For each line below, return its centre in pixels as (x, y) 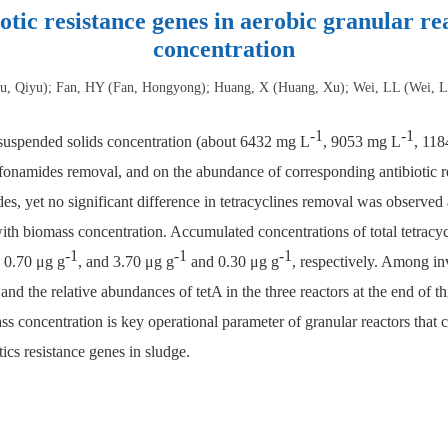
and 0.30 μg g (233, 261)
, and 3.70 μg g (126, 261)
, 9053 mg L (362, 141)
